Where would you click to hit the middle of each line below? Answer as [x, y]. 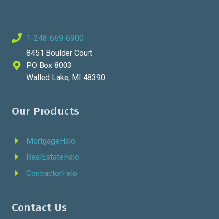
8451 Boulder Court [59, 53]
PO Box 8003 [49, 65]
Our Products [45, 111]
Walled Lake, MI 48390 [66, 77]
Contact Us [39, 208]
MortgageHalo [51, 141]
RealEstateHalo [53, 157]
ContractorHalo [52, 173]
